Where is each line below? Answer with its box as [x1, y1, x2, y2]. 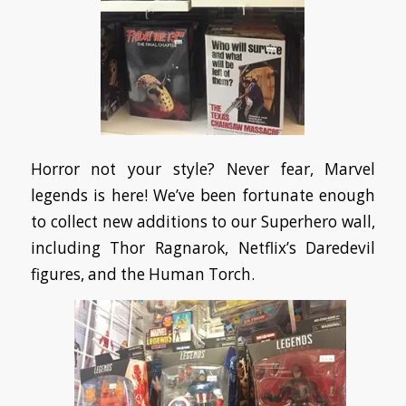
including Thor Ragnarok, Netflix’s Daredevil [30, 237, 376, 258]
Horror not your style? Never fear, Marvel [30, 158, 376, 179]
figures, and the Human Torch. [30, 263, 255, 285]
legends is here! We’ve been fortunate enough [30, 184, 376, 206]
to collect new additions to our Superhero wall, [30, 210, 376, 232]
